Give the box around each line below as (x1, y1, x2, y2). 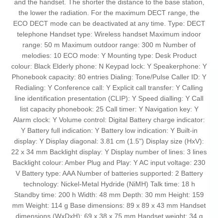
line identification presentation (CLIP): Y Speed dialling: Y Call (15, 94, 203, 103)
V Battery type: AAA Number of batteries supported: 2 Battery (15, 169, 203, 178)
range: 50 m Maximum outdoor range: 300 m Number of (22, 41, 196, 49)
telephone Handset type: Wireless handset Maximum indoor (17, 30, 201, 38)
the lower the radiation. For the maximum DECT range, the (18, 9, 200, 17)
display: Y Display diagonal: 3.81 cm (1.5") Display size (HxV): (14, 137, 204, 145)
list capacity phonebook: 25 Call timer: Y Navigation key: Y (19, 105, 199, 113)
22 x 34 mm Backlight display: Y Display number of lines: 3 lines (11, 148, 207, 156)
